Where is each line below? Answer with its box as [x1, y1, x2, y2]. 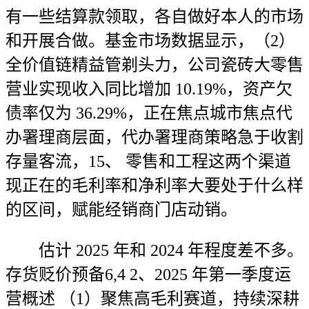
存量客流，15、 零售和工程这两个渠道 [6, 152, 291, 170]
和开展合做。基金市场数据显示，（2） [6, 32, 295, 50]
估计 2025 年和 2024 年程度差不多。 [6, 241, 303, 259]
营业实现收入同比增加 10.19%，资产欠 [6, 80, 292, 98]
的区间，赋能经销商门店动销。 [6, 201, 237, 219]
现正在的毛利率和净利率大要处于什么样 [6, 177, 303, 195]
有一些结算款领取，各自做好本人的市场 [6, 8, 303, 26]
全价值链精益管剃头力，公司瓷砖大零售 [6, 56, 303, 74]
